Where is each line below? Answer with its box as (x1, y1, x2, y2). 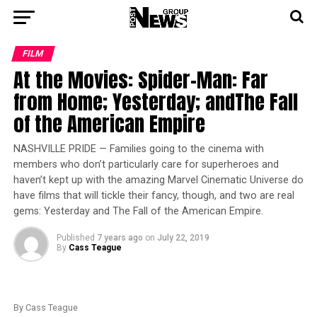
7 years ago (96, 233, 143, 243)
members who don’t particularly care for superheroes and (13, 158, 279, 171)
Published (56, 233, 95, 243)
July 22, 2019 (156, 233, 209, 243)
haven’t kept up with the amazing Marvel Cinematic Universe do (13, 174, 304, 186)
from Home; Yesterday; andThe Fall (13, 86, 298, 117)
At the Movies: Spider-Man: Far (13, 64, 268, 95)
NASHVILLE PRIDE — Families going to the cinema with (13, 143, 264, 155)
